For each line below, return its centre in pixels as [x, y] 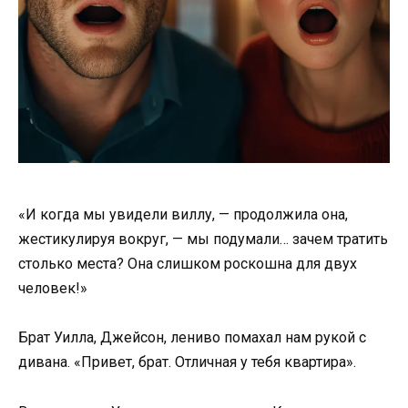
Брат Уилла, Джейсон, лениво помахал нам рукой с [192, 338]
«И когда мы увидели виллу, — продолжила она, [183, 215]
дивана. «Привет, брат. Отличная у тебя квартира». [187, 362]
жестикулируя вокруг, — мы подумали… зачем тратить [203, 240]
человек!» [53, 289]
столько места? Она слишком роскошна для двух [188, 264]
